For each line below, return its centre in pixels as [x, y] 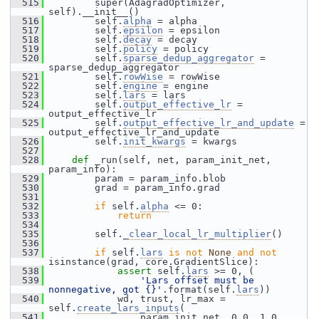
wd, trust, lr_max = [135, 299]
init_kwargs [155, 141]
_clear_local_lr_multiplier [197, 234]
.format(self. [199, 289]
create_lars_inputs [128, 308]
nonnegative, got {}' [105, 289]
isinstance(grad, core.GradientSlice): [154, 262]
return [135, 215]
